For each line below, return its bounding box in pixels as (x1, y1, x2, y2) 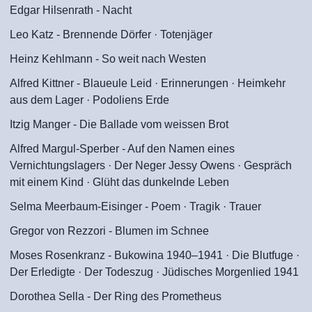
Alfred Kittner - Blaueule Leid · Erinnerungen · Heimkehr (10, 77, 286, 89)
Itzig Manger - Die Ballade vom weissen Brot (10, 118, 228, 130)
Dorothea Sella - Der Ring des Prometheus (10, 290, 221, 302)
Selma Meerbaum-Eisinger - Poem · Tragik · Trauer (10, 201, 261, 212)
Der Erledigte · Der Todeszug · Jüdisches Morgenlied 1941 (10, 266, 299, 278)
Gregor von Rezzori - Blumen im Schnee (10, 225, 209, 237)
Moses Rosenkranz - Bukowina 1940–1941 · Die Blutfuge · (10, 249, 299, 261)
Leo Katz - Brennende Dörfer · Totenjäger (10, 29, 212, 40)
